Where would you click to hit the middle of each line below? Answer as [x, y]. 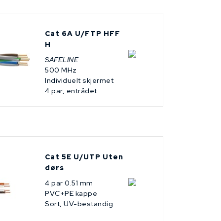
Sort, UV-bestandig [79, 204]
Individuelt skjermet [79, 81]
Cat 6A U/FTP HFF [83, 34]
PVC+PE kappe [71, 194]
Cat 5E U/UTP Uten [84, 157]
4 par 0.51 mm [69, 183]
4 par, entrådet [71, 91]
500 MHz [61, 70]
